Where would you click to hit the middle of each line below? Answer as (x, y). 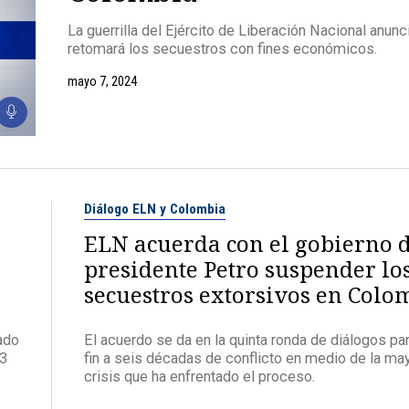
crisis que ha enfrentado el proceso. (199, 376)
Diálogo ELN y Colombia (155, 210)
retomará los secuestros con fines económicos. (222, 48)
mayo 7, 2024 (102, 82)
